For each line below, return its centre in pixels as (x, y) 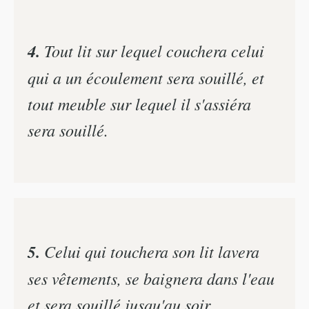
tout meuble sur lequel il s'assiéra (139, 104)
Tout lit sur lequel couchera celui (152, 51)
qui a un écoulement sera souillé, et (146, 78)
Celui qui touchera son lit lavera (150, 251)
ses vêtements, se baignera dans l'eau (151, 278)
